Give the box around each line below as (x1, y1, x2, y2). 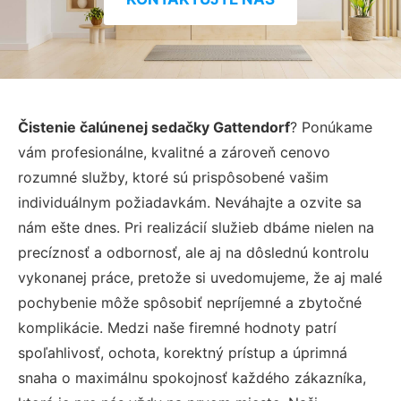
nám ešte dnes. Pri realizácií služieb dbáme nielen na (18, 218, 374, 236)
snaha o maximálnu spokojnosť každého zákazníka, (18, 368, 366, 387)
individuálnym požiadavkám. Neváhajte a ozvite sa (18, 192, 362, 211)
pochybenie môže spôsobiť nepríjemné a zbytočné (18, 293, 362, 311)
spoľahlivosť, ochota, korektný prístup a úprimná (18, 343, 347, 362)
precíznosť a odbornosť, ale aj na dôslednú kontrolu (18, 243, 369, 261)
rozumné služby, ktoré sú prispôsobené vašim (18, 167, 328, 186)
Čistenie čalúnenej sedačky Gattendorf (18, 117, 290, 136)
